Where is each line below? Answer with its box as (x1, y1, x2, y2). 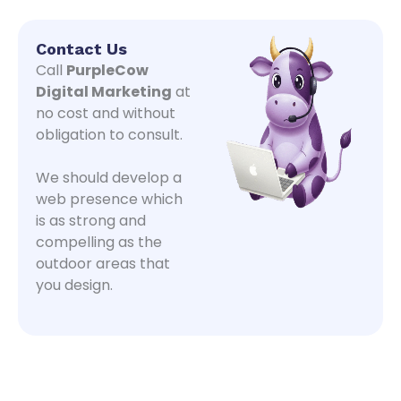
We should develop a (36, 166, 182, 188)
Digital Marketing (36, 81, 172, 102)
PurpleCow (66, 59, 149, 81)
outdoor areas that (36, 252, 170, 274)
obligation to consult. (36, 124, 183, 145)
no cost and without (36, 102, 175, 124)
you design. (36, 274, 113, 295)
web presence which (36, 188, 183, 209)
